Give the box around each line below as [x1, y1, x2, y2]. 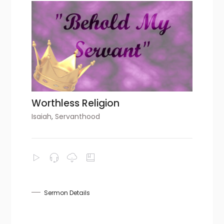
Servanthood [55, 111, 100, 121]
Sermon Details [44, 188, 90, 197]
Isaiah [31, 111, 52, 121]
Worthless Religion [31, 96, 120, 110]
